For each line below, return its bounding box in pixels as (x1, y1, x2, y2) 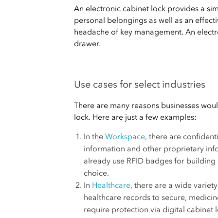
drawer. (74, 38, 101, 48)
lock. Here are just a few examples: (74, 112, 197, 122)
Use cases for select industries (74, 78, 205, 90)
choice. (84, 168, 109, 178)
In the (84, 131, 105, 141)
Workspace (105, 131, 145, 141)
